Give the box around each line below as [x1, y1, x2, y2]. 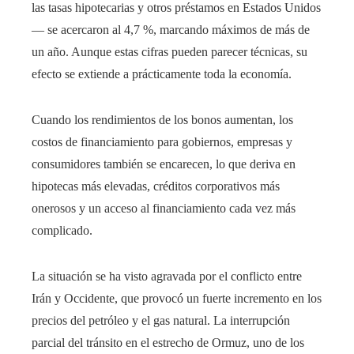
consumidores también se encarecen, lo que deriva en [32, 157, 296, 171]
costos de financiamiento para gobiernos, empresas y [32, 135, 292, 149]
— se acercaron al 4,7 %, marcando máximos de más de [32, 23, 310, 37]
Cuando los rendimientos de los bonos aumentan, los [32, 113, 293, 127]
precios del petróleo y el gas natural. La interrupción [32, 314, 290, 328]
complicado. [32, 224, 92, 238]
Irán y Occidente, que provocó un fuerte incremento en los [32, 292, 322, 306]
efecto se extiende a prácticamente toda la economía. [32, 67, 292, 81]
